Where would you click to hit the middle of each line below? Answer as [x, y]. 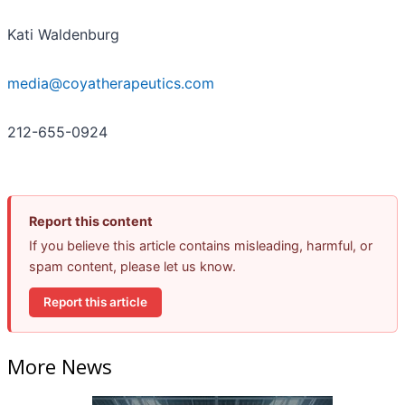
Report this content [91, 221]
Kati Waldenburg [63, 34]
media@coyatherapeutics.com [111, 83]
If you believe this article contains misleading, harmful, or [201, 245]
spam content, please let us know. [132, 266]
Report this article [95, 301]
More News [60, 367]
